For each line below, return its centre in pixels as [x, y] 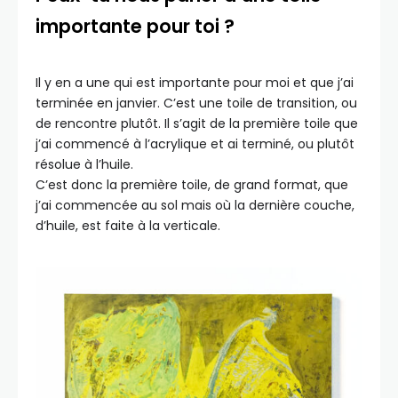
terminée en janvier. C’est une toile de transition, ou [196, 103]
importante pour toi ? [135, 26]
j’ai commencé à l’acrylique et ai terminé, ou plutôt [195, 143]
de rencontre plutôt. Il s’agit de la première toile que [197, 123]
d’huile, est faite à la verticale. [130, 225]
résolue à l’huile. [84, 164]
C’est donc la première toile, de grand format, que [192, 184]
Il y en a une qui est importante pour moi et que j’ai [195, 82]
